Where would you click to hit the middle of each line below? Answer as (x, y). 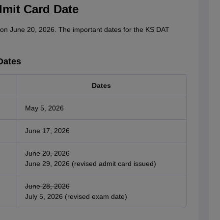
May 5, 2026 (44, 108)
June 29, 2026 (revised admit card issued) (90, 164)
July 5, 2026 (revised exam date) (76, 197)
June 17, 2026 (47, 131)
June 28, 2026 (47, 186)
